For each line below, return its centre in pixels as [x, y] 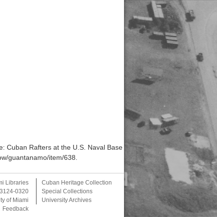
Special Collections [67, 192]
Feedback [15, 209]
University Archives [67, 200]
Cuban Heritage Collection [77, 183]
